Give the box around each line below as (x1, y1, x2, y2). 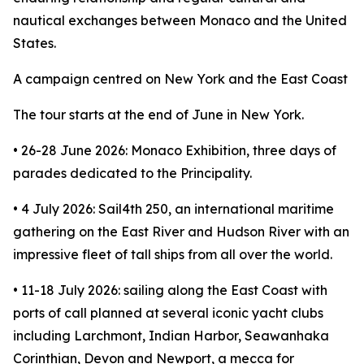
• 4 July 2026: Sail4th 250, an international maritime (13, 201, 334, 217)
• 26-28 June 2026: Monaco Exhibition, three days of (13, 142, 336, 158)
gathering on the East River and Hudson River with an (13, 223, 349, 240)
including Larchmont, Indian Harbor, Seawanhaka (13, 327, 329, 344)
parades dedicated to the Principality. (13, 165, 252, 181)
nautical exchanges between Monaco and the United (13, 12, 347, 28)
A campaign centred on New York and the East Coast (13, 71, 348, 87)
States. (13, 35, 56, 51)
